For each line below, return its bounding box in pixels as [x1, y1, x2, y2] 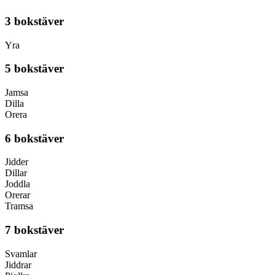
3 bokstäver [5, 14, 64, 28]
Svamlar [5, 248, 37, 259]
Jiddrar [5, 259, 31, 270]
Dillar [5, 168, 27, 179]
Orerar [5, 190, 30, 201]
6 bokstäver [5, 131, 64, 145]
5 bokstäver [5, 62, 64, 76]
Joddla [5, 179, 30, 190]
